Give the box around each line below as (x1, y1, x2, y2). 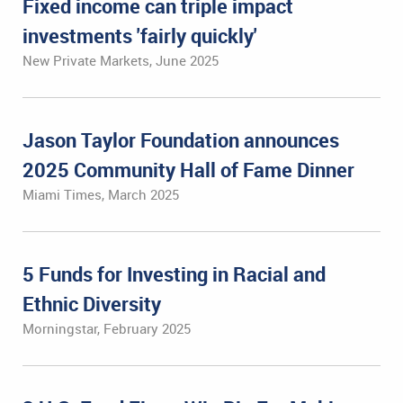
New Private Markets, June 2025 (22, 51, 219, 69)
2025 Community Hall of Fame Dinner (22, 157, 354, 183)
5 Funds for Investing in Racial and (22, 261, 326, 287)
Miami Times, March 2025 (22, 185, 179, 203)
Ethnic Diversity (22, 291, 161, 317)
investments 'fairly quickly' (22, 22, 257, 49)
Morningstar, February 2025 (22, 319, 191, 337)
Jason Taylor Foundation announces (22, 127, 339, 153)
